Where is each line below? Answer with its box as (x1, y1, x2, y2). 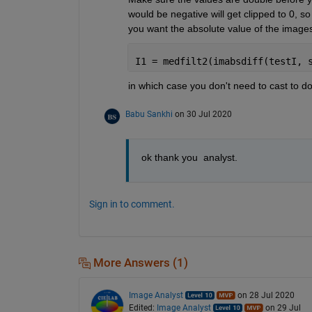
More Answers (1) (90, 256, 188, 270)
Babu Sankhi (125, 109, 173, 119)
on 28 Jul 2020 (237, 290, 295, 301)
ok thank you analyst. (141, 151, 237, 163)
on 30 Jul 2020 (174, 109, 232, 119)
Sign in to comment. (88, 198, 175, 210)
